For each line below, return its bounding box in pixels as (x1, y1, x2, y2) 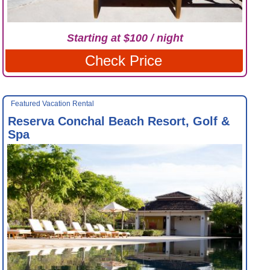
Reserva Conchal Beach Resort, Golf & (8, 114, 230, 128)
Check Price (85, 52, 163, 69)
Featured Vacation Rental (11, 99, 94, 108)
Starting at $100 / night (66, 31, 183, 44)
